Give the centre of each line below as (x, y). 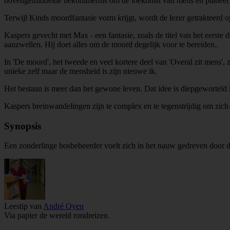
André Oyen (63, 206)
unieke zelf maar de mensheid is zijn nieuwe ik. (81, 71)
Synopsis (23, 126)
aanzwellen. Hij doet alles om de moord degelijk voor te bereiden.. (111, 44)
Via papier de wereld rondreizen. (57, 216)
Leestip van (24, 206)
